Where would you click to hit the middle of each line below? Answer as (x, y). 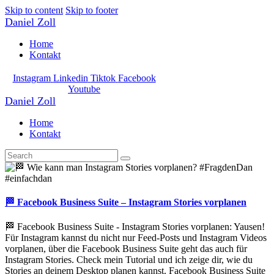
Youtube (84, 89)
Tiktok (103, 78)
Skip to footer (92, 10)
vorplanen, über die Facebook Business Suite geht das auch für (126, 248)
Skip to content (34, 10)
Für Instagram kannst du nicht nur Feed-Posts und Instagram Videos (136, 237)
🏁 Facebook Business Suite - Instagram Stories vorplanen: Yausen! (135, 226)
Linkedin (70, 78)
